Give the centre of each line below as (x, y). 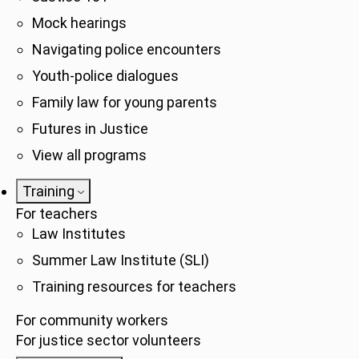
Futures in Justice (90, 129)
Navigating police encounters (127, 49)
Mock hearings (79, 23)
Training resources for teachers (134, 286)
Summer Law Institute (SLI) (121, 260)
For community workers (92, 320)
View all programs (89, 155)
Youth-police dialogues (105, 76)
